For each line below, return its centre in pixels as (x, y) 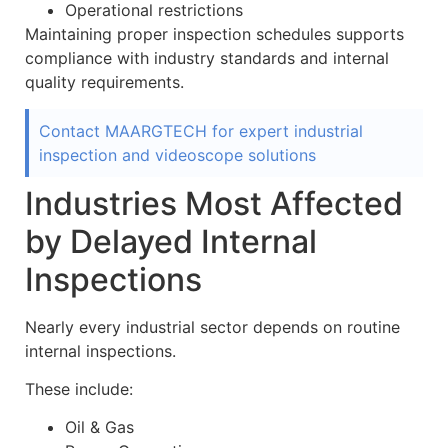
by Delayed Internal (171, 241)
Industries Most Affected (214, 203)
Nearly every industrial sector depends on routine (212, 326)
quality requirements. (104, 82)
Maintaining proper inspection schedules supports (214, 34)
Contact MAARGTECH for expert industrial (201, 130)
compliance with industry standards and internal (207, 58)
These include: (79, 389)
